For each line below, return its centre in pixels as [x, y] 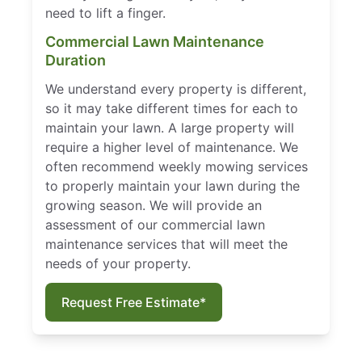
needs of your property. [118, 264]
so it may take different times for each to [172, 109]
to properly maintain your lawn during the [173, 186]
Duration [76, 61]
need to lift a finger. [105, 13]
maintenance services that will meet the [166, 244]
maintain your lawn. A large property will [170, 128]
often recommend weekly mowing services [177, 167]
